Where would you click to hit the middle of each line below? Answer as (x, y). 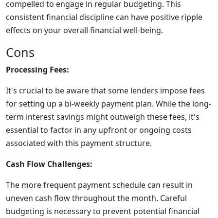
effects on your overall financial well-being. (84, 30)
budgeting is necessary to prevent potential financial (103, 211)
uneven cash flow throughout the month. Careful (96, 198)
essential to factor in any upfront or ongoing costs (99, 130)
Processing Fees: (37, 70)
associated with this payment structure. (79, 143)
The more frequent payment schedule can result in (99, 185)
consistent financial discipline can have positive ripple (104, 17)
